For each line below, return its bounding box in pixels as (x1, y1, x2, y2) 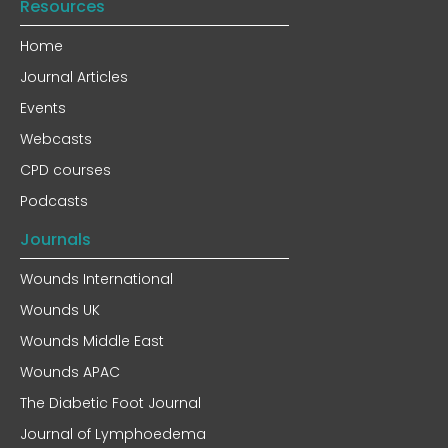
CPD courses (20, 160, 111, 180)
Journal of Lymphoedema (20, 424, 206, 444)
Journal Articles (20, 67, 128, 87)
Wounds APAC (20, 362, 120, 382)
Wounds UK (20, 300, 100, 320)
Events (20, 98, 66, 118)
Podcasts (20, 191, 88, 211)
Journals (20, 228, 91, 251)
